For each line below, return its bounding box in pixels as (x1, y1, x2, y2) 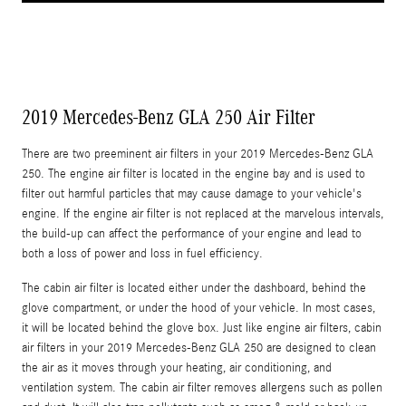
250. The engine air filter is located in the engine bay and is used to (22, 166, 365, 181)
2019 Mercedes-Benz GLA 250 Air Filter (22, 104, 315, 129)
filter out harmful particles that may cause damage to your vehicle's (22, 186, 362, 201)
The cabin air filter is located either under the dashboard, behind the (22, 280, 366, 295)
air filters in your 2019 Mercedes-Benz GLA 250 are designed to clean (22, 340, 376, 355)
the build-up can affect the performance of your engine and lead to (22, 226, 362, 241)
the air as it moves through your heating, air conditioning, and (22, 360, 332, 375)
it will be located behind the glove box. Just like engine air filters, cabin (22, 320, 382, 335)
